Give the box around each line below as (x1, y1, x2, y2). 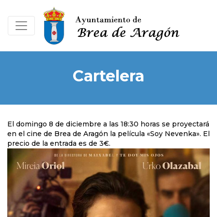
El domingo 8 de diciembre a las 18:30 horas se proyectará (7, 120, 209, 128)
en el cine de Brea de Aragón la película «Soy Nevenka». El (7, 129, 210, 138)
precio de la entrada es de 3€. (7, 139, 110, 148)
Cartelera (73, 66, 144, 85)
